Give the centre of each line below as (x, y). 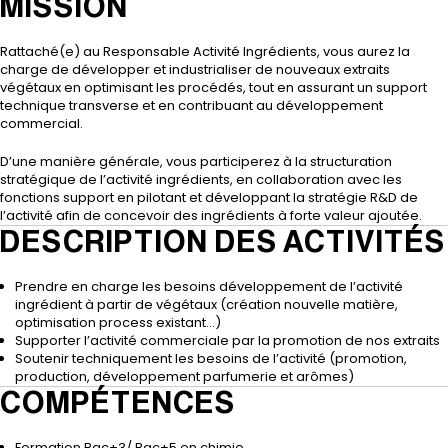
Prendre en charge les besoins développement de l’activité (209, 286)
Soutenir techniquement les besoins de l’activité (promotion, (211, 358)
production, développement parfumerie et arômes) (184, 376)
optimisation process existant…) (118, 322)
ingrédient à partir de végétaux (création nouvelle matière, (206, 304)
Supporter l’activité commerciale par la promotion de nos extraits (227, 340)
